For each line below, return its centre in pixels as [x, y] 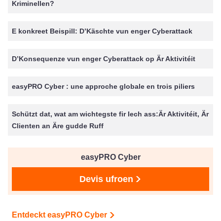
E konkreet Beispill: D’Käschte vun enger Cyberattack [102, 31]
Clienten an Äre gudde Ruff [58, 126]
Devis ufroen [106, 179]
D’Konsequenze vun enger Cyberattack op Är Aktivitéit [104, 58]
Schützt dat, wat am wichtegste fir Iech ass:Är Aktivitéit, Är [110, 114]
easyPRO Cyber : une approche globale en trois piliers [103, 86]
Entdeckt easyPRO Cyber [59, 215]
